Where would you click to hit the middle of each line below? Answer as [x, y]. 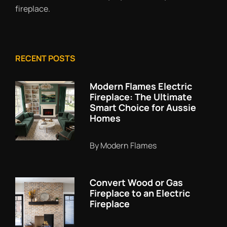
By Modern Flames [123, 145]
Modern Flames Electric [141, 86]
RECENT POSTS [45, 58]
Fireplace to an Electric [140, 193]
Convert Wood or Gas [136, 182]
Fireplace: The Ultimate [141, 97]
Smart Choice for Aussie [143, 107]
